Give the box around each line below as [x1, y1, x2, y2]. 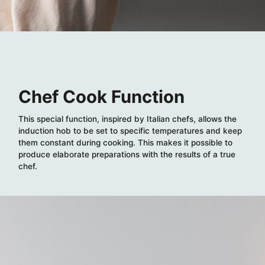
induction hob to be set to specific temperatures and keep [18, 125, 243, 135]
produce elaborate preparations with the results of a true [18, 149, 236, 159]
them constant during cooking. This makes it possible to [18, 137, 233, 147]
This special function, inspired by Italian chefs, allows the [18, 114, 237, 124]
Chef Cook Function [18, 86, 185, 107]
